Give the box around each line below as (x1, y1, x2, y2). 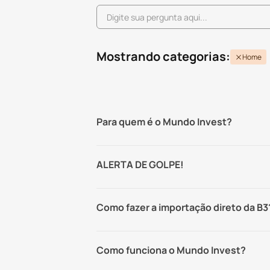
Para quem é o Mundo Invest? (96, 115, 232, 128)
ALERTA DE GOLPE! (96, 158, 184, 171)
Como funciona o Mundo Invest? (96, 243, 246, 257)
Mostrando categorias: (96, 48, 230, 64)
